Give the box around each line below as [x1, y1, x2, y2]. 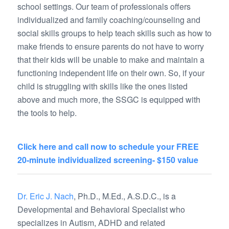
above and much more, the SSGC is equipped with [17, 94, 200, 106]
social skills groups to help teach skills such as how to [17, 27, 212, 39]
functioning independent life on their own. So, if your [17, 67, 204, 79]
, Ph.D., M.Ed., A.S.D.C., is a [73, 190, 176, 202]
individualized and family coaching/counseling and [17, 14, 200, 26]
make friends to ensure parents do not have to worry [17, 40, 204, 53]
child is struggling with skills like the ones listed [17, 80, 188, 93]
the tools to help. [17, 107, 77, 119]
